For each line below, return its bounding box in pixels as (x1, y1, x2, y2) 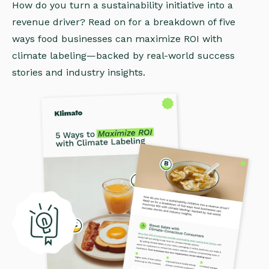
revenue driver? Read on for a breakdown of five (12, 16, 235, 28)
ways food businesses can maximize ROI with (12, 33, 222, 44)
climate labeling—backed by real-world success (12, 50, 235, 61)
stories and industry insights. (12, 67, 145, 78)
